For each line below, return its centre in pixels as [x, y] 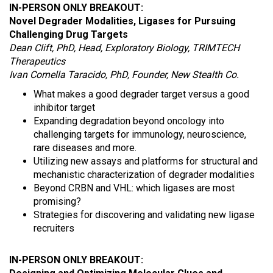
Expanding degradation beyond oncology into [129, 121]
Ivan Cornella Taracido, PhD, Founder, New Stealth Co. [124, 75]
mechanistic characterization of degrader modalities [144, 175]
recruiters [54, 228]
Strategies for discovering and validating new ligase [144, 215]
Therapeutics [37, 61]
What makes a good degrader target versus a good [141, 94]
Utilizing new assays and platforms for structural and [146, 161]
